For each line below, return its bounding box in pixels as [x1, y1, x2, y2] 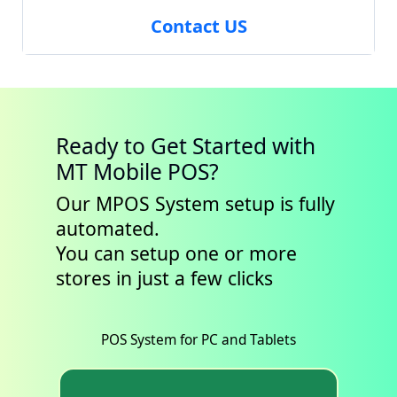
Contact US [150, 12, 247, 38]
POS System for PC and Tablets [101, 331, 296, 350]
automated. [55, 215, 160, 242]
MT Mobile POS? [55, 156, 219, 186]
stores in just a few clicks [55, 265, 273, 292]
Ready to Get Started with [55, 130, 315, 160]
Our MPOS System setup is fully [55, 191, 335, 217]
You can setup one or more [55, 240, 297, 267]
